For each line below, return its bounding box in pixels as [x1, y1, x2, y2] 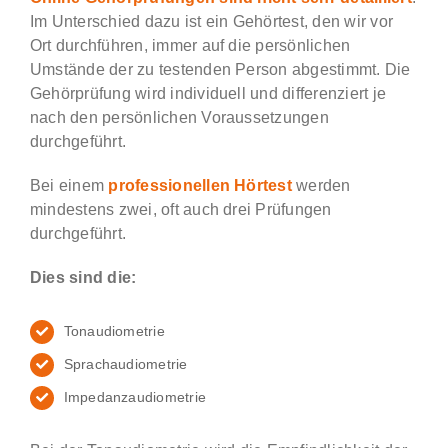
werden [296, 177, 351, 195]
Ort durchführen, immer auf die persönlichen [29, 37, 351, 55]
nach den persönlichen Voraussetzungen [29, 109, 329, 127]
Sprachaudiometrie [63, 356, 188, 373]
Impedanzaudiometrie [63, 388, 207, 405]
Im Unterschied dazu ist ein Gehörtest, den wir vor [29, 13, 393, 31]
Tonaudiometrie [63, 323, 165, 340]
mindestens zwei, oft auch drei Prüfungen [29, 201, 332, 219]
